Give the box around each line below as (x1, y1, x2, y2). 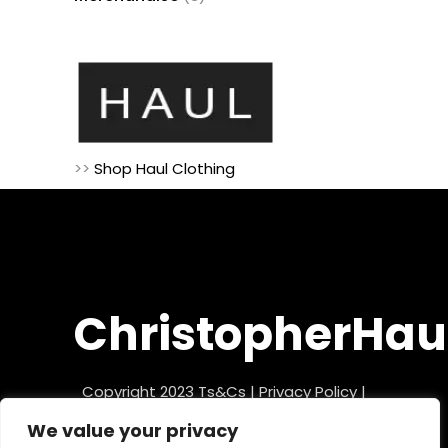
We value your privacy (27, 418, 238, 443)
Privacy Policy (259, 381, 357, 402)
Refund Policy (174, 408, 274, 429)
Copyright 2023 (82, 381, 198, 402)
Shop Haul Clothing (94, 157, 235, 179)
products (198, 11, 266, 32)
